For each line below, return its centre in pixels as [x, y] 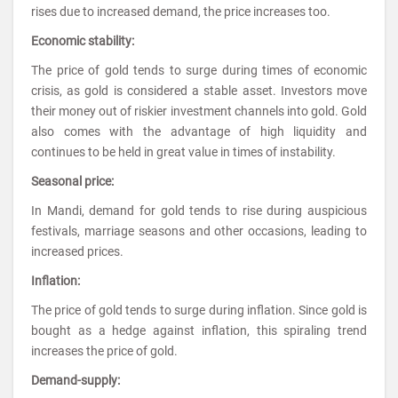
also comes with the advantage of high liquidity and [199, 131]
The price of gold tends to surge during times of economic [199, 70]
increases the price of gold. [104, 351]
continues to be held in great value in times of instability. [183, 152]
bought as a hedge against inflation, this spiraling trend [199, 330]
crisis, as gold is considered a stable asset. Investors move [199, 91]
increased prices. [77, 251]
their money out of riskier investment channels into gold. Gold [199, 111]
